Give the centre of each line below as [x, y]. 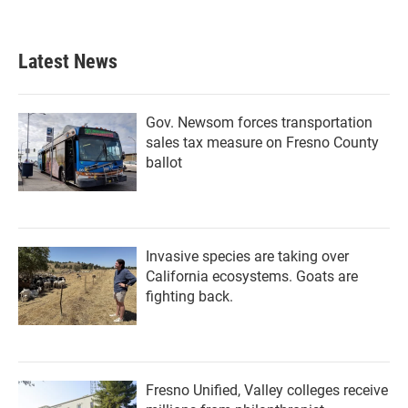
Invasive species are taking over [247, 256]
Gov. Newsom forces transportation [259, 122]
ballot [164, 163]
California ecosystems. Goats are [252, 276]
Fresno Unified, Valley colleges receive [267, 390]
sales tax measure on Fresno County [262, 143]
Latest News [68, 61]
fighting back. [189, 296]
